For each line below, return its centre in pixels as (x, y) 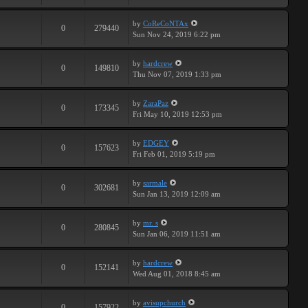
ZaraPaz (156, 103)
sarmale (155, 183)
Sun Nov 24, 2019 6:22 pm (177, 34)
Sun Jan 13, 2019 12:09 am (177, 194)
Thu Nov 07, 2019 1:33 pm (177, 74)
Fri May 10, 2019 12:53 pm (177, 114)
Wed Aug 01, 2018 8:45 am (177, 274)
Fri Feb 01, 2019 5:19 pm (174, 154)
